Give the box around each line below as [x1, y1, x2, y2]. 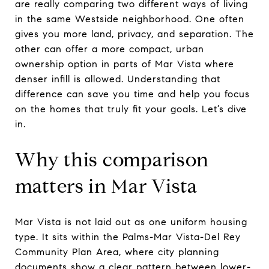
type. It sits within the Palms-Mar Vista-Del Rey [15, 231, 241, 243]
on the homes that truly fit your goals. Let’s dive [15, 103, 247, 115]
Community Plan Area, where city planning [15, 246, 219, 258]
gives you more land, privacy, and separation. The [15, 28, 254, 40]
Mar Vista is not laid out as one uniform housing [15, 216, 247, 228]
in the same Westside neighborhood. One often [15, 13, 244, 25]
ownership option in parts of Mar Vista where [15, 58, 234, 70]
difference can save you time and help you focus [15, 88, 250, 100]
